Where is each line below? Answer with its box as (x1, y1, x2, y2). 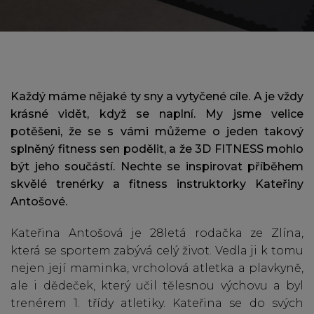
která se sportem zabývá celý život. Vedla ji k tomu (11, 244, 303, 257)
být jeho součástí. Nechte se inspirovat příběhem (11, 160, 303, 173)
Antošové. (11, 195, 67, 208)
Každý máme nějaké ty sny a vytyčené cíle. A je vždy (11, 90, 303, 103)
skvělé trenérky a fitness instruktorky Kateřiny (11, 177, 303, 191)
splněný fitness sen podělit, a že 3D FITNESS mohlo (11, 142, 303, 156)
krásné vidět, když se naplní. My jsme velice (11, 107, 303, 121)
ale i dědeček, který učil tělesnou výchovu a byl (11, 279, 303, 292)
